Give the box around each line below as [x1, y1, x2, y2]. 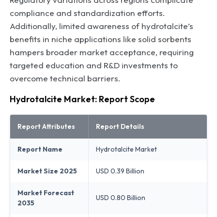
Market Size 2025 [17, 166, 77, 175]
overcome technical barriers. [10, 73, 121, 83]
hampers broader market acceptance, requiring [10, 46, 194, 57]
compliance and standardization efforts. [10, 7, 165, 18]
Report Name [17, 144, 62, 154]
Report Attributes [17, 122, 75, 131]
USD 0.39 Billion [96, 166, 144, 175]
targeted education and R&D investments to [10, 60, 178, 70]
